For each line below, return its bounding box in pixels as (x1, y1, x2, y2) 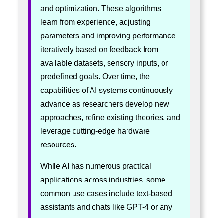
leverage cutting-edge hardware (40, 127, 150, 135)
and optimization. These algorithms (40, 4, 161, 13)
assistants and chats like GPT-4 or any (40, 202, 172, 211)
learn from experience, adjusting (40, 18, 151, 26)
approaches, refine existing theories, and (40, 113, 180, 122)
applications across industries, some (40, 175, 165, 184)
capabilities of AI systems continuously (40, 86, 173, 94)
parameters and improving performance (40, 31, 176, 40)
